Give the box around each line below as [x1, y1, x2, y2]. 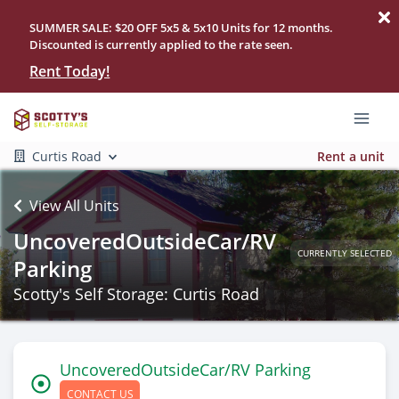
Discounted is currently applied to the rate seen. [29, 37, 294, 53]
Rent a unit [317, 147, 385, 165]
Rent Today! [29, 61, 110, 81]
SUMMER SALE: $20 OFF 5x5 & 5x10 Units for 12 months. [29, 20, 334, 36]
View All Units [29, 196, 119, 216]
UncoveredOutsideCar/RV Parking [60, 359, 311, 380]
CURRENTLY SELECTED [297, 246, 392, 259]
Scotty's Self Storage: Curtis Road [13, 283, 259, 305]
